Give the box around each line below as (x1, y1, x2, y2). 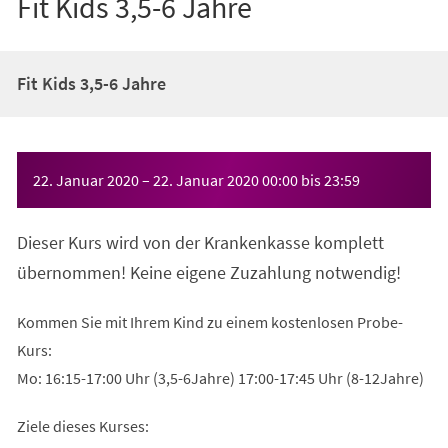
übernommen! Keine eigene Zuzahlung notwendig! (16, 260, 401, 284)
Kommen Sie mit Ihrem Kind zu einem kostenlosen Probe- (16, 311, 403, 332)
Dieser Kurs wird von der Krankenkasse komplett (16, 230, 384, 254)
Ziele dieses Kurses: (16, 415, 149, 436)
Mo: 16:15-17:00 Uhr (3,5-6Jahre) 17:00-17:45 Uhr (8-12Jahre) (16, 367, 424, 388)
